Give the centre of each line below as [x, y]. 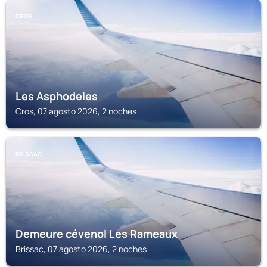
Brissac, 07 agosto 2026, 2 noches [81, 249]
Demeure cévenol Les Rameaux [97, 234]
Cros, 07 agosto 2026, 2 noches [76, 111]
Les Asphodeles [57, 96]
